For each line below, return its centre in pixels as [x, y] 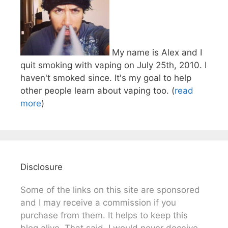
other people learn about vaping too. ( [97, 90]
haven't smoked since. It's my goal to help [106, 78]
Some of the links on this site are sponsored [110, 190]
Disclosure [41, 167]
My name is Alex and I [156, 52]
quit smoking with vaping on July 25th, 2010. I [113, 65]
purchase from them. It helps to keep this [104, 215]
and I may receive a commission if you [98, 202]
